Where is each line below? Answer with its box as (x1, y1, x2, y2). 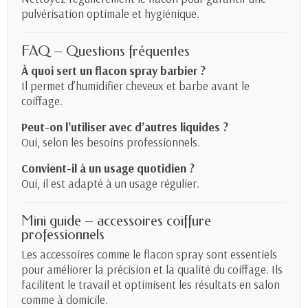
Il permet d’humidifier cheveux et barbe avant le (21, 78, 250, 93)
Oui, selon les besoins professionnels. (21, 135, 200, 150)
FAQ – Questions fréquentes (21, 43, 190, 60)
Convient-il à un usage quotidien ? (21, 161, 195, 176)
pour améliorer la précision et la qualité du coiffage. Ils (21, 262, 283, 277)
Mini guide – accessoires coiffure (21, 212, 211, 230)
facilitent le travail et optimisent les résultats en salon (21, 277, 280, 292)
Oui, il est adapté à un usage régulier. (21, 176, 199, 191)
